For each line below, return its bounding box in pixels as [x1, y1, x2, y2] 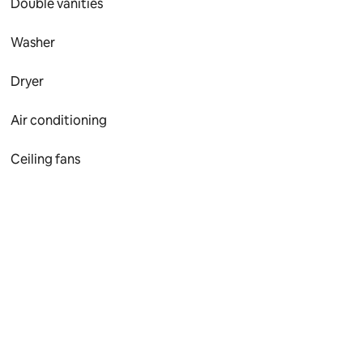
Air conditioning [11, 112, 108, 129]
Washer [11, 34, 56, 51]
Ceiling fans [11, 151, 81, 168]
